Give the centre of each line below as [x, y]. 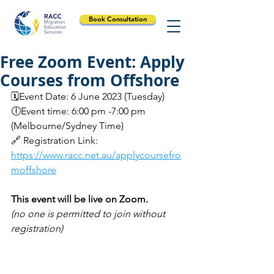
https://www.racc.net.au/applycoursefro [96, 155]
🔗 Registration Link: [56, 140]
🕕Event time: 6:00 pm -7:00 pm [80, 111]
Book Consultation [118, 19]
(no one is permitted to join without [89, 214]
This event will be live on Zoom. [80, 199]
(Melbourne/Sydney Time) [67, 126]
